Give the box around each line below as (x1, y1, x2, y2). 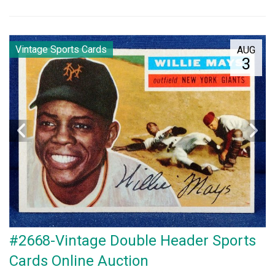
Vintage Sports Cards (15, 44, 107, 55)
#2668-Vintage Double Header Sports (9, 231, 256, 249)
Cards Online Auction (9, 252, 149, 269)
